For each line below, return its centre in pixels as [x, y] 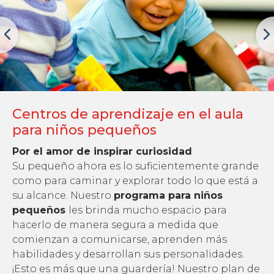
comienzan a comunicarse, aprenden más [120, 239]
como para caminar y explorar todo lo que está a [135, 181]
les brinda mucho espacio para [148, 210]
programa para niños [168, 195]
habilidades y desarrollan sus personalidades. [128, 254]
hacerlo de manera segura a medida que [115, 225]
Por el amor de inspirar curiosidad [102, 151]
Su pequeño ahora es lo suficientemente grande [135, 166]
